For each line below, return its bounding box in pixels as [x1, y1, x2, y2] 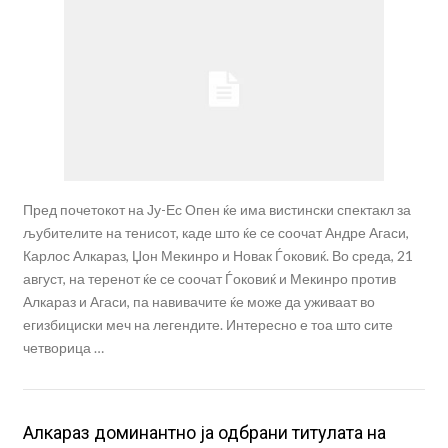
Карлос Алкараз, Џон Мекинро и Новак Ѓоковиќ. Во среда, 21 [22, 246, 413, 264]
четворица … [22, 338, 104, 356]
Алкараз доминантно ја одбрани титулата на [22, 421, 386, 443]
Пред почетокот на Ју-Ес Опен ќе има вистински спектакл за [22, 200, 411, 218]
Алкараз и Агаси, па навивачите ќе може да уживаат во [22, 292, 375, 310]
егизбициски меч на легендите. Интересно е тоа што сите [22, 315, 393, 333]
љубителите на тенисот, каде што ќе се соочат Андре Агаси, [22, 223, 409, 241]
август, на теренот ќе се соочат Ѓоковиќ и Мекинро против [22, 269, 396, 287]
